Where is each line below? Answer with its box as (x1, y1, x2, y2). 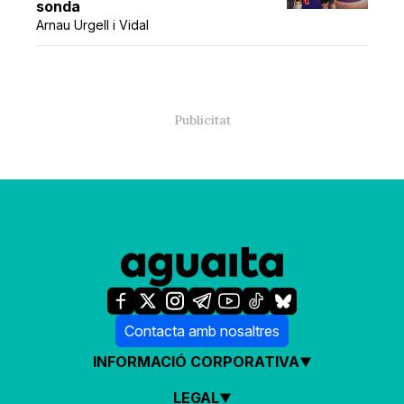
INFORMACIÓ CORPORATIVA (92, 353, 299, 372)
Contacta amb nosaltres (124, 322, 280, 341)
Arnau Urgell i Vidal (36, 17, 150, 33)
